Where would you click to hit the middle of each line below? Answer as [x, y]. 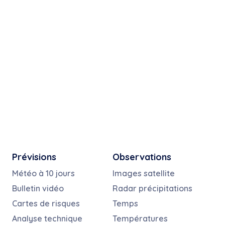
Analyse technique [47, 218]
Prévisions [34, 157]
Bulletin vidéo [38, 188]
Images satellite [144, 173]
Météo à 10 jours [43, 173]
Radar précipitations [152, 188]
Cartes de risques [46, 203]
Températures [140, 218]
